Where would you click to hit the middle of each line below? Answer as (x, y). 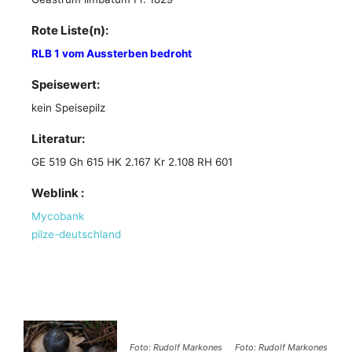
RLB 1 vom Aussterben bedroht (112, 53)
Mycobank (58, 216)
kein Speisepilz (68, 108)
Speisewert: (66, 84)
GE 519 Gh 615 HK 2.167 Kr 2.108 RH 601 (132, 162)
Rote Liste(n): (70, 30)
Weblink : (58, 193)
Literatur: (58, 139)
